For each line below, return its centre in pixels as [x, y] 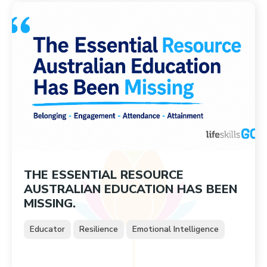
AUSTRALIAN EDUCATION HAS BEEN [131, 189]
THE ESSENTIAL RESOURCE [104, 175]
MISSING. [50, 204]
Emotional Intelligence [176, 229]
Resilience [99, 229]
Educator [47, 229]
